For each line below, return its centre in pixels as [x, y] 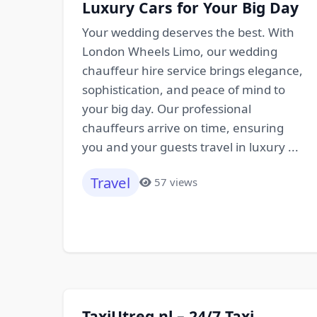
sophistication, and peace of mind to [183, 89]
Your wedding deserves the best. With [188, 32]
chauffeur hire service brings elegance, [192, 70]
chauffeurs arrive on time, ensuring [183, 127]
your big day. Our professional [166, 108]
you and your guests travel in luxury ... [190, 146]
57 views [176, 182]
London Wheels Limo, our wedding [179, 51]
